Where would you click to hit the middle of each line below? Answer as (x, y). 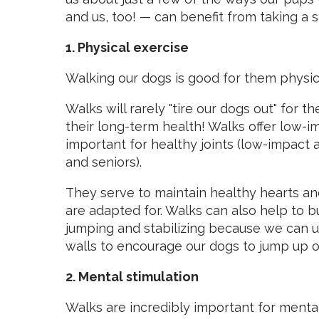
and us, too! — (110, 17)
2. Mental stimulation (132, 277)
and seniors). (105, 162)
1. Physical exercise (127, 47)
